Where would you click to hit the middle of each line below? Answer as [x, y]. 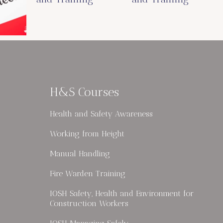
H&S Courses [84, 92]
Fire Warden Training [88, 173]
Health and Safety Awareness [101, 113]
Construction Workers [89, 203]
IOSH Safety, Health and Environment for [122, 193]
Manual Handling [80, 153]
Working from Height [87, 133]
